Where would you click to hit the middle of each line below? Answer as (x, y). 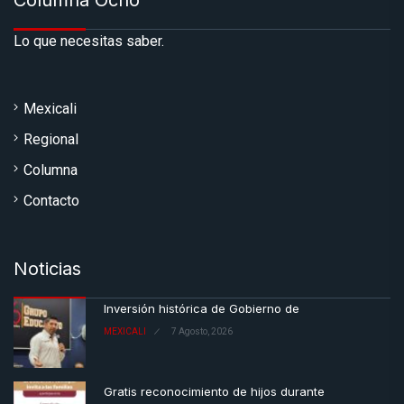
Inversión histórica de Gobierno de (202, 309)
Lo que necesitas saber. (89, 41)
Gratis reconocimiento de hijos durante (214, 392)
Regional (51, 140)
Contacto (51, 201)
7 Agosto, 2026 (202, 332)
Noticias (47, 269)
